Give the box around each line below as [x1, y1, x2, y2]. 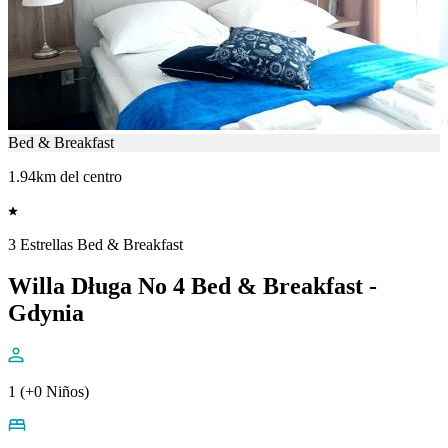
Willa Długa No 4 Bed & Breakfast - [8, 273, 377, 300]
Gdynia [8, 300, 84, 327]
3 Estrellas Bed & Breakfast [8, 235, 183, 253]
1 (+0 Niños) [8, 383, 89, 401]
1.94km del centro [8, 167, 122, 185]
